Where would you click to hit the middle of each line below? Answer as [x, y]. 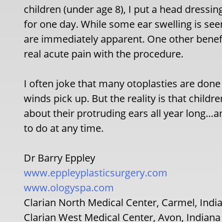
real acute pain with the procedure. [104, 54]
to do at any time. [64, 128]
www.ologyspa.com [69, 188]
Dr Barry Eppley [60, 158]
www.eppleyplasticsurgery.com [96, 173]
